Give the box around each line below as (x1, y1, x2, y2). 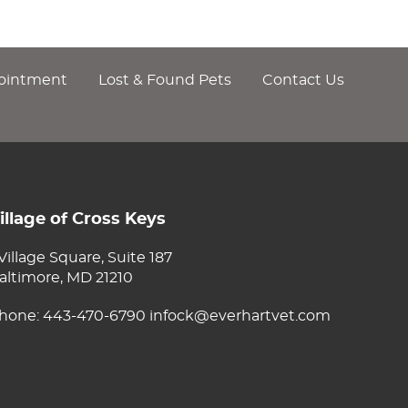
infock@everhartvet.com (149, 309, 331, 323)
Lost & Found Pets (97, 73, 231, 87)
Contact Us (261, 73, 344, 87)
